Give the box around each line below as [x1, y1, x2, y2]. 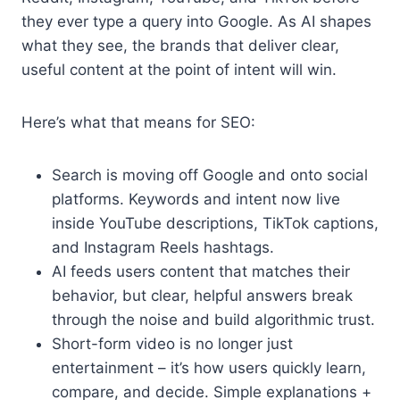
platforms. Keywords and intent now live [52, 189, 340, 208]
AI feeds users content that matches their [52, 262, 350, 280]
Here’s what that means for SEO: [21, 112, 255, 131]
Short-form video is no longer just [52, 334, 293, 353]
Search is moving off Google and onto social [52, 165, 368, 184]
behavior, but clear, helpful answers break [52, 286, 353, 304]
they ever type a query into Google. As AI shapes [21, 12, 371, 30]
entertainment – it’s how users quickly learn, [52, 358, 366, 377]
